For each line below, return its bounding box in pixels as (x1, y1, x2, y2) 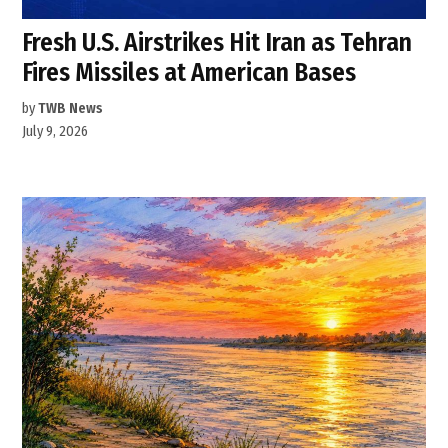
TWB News (38, 99, 104, 117)
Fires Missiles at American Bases (22, 56, 357, 88)
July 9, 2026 (22, 122, 89, 140)
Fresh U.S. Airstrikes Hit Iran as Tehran (22, 26, 413, 58)
